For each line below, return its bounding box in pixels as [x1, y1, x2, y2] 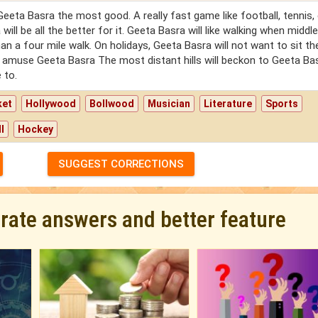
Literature [204, 98, 253, 110]
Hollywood [26, 98, 77, 110]
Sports [265, 98, 299, 110]
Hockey [18, 124, 54, 136]
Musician [148, 98, 191, 110]
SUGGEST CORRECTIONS [57, 158, 184, 171]
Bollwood [89, 98, 135, 110]
